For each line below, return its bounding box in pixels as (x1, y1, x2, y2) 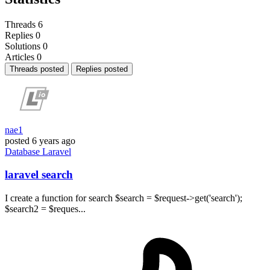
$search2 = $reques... (5, 204, 86, 215)
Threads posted (10, 64, 64, 74)
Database (5, 146, 42, 157)
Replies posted (76, 64, 128, 74)
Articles (5, 51, 34, 62)
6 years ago (32, 135, 75, 146)
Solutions (5, 40, 40, 51)
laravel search (5, 168, 73, 181)
